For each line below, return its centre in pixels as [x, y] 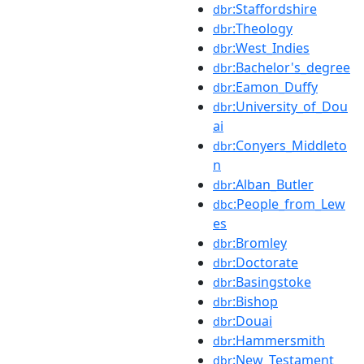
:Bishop [255, 301]
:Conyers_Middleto [290, 145]
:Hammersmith [279, 340]
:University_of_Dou [290, 106]
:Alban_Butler [273, 184]
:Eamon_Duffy [275, 87]
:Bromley [260, 243]
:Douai [252, 321]
